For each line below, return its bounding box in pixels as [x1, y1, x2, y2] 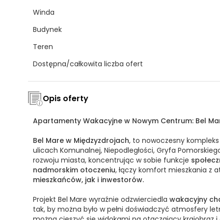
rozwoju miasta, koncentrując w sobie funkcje [33, 155, 191, 165]
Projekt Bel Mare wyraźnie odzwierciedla [33, 194, 169, 204]
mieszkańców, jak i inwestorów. [33, 174, 144, 185]
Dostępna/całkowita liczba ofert [33, 58, 143, 69]
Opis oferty [43, 92, 88, 104]
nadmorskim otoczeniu [33, 165, 115, 175]
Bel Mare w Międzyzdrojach [33, 135, 129, 145]
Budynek [33, 24, 62, 34]
